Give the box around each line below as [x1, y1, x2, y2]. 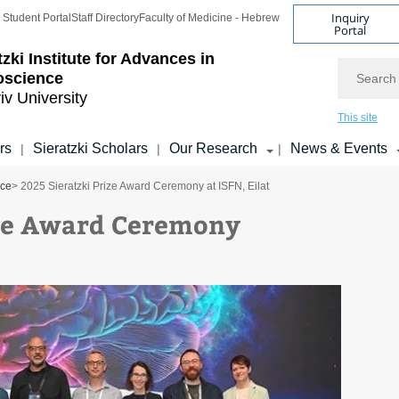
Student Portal [3, 12, 71, 24]
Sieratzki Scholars [33, 141, 148, 156]
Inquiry [330, 9, 370, 26]
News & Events [290, 141, 387, 156]
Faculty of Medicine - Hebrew [139, 12, 280, 24]
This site [338, 111, 378, 124]
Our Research [169, 141, 257, 156]
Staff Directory [71, 12, 139, 24]
